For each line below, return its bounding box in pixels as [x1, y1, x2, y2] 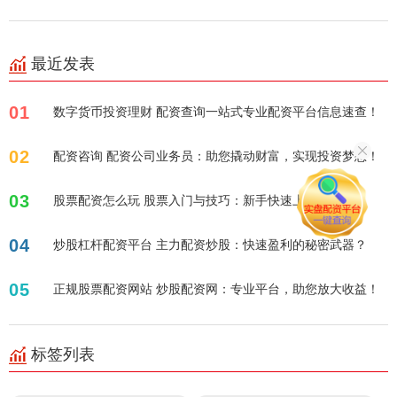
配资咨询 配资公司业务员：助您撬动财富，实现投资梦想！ [53, 147, 379, 165]
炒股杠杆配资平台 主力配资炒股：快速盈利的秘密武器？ [53, 236, 367, 253]
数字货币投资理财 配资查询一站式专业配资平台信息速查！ [53, 103, 379, 121]
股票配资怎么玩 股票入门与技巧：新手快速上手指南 [53, 191, 342, 209]
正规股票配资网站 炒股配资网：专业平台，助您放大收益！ [53, 280, 379, 298]
